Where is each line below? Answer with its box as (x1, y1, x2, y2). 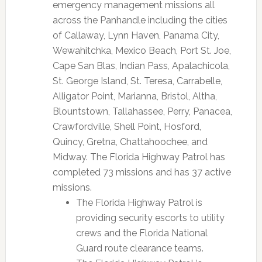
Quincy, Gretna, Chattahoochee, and (52, 136, 208, 147)
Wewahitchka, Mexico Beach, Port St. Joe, (52, 45, 231, 56)
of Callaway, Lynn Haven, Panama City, (52, 30, 219, 41)
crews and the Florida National (75, 227, 208, 239)
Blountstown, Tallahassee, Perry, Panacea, (52, 106, 232, 117)
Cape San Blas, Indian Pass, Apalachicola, (52, 60, 230, 71)
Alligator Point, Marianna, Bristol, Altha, (52, 91, 217, 102)
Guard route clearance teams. (75, 243, 204, 254)
